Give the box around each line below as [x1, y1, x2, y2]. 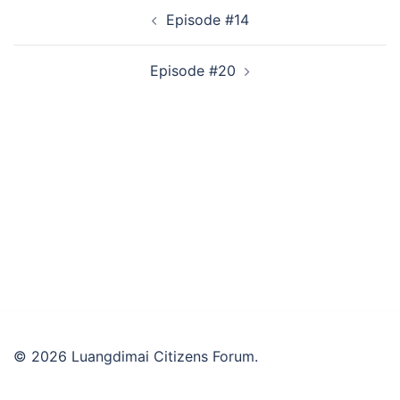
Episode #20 [150, 62, 236, 79]
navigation [12, 17, 122, 43]
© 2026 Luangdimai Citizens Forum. [13, 346, 258, 365]
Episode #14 [165, 11, 249, 29]
